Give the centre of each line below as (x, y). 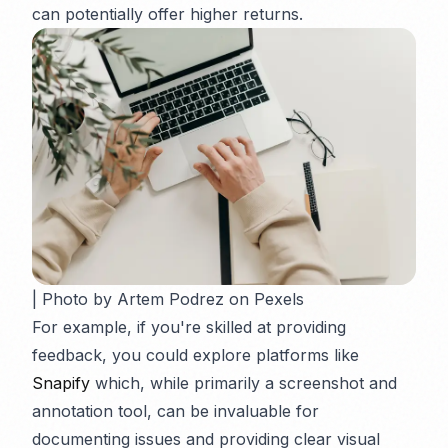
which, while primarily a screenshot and (243, 382)
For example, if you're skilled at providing (189, 326)
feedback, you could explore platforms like (195, 354)
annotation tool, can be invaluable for (175, 410)
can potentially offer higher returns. (167, 14)
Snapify (61, 382)
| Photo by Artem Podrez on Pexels (168, 298)
